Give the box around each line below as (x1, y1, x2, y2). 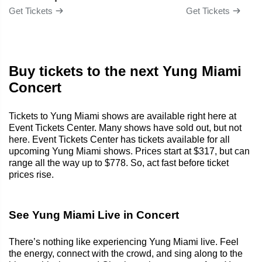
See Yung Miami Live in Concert (9, 208, 179, 221)
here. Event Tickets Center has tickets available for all (9, 134, 230, 144)
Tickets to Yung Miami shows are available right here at (9, 111, 236, 121)
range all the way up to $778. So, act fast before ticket (9, 157, 229, 168)
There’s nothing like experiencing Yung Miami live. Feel (9, 236, 239, 247)
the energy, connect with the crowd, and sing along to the (9, 248, 243, 258)
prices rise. (9, 169, 54, 180)
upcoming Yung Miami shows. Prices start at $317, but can (9, 146, 250, 156)
